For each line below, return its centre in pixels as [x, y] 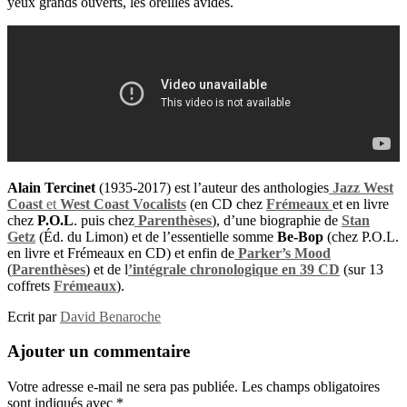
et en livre [361, 203]
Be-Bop [300, 236]
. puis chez [104, 220]
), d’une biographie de [277, 220]
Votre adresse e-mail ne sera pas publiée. [123, 386]
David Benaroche [110, 316]
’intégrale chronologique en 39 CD [234, 269]
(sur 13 [362, 269]
